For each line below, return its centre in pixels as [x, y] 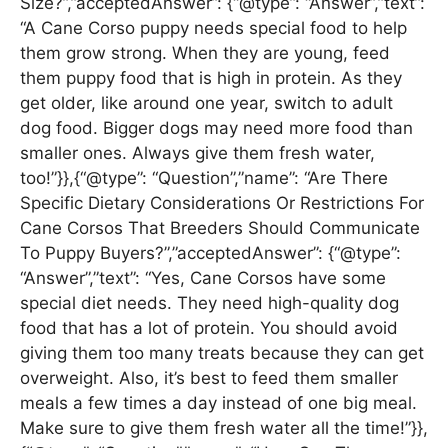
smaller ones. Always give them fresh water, [197, 152]
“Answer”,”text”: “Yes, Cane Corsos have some [203, 277]
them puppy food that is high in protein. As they [211, 77]
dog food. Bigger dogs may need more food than [216, 127]
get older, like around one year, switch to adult [206, 102]
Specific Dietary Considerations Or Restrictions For [222, 202]
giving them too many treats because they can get [222, 352]
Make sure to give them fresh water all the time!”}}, [224, 427]
